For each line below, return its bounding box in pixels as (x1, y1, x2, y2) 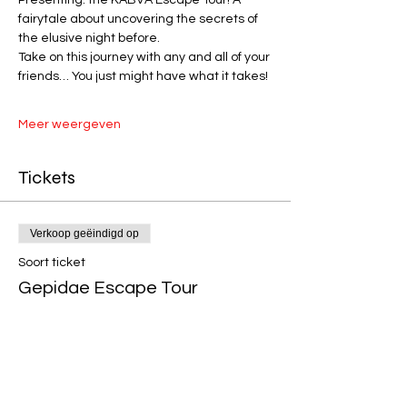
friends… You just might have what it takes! (18, 69, 271, 83)
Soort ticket (18, 255, 85, 269)
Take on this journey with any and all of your (18, 50, 273, 64)
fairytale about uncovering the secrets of (18, 12, 261, 25)
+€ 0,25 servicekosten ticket (18, 362, 183, 376)
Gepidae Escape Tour (18, 278, 198, 297)
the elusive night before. (18, 31, 163, 45)
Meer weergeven (18, 117, 121, 131)
